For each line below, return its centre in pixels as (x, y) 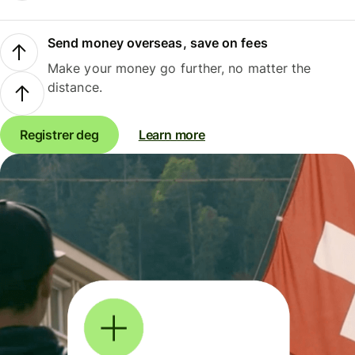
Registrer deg (59, 135)
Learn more (172, 135)
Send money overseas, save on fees (158, 43)
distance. (75, 88)
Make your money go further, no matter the (179, 69)
